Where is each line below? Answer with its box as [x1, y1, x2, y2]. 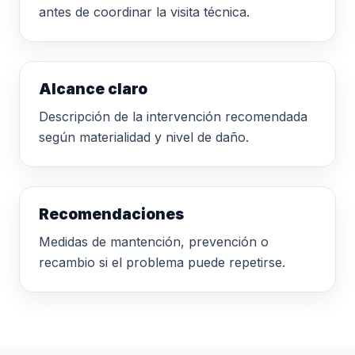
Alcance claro [39, 80, 147, 98]
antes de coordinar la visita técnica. [39, 4, 250, 20]
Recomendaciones [39, 205, 184, 223]
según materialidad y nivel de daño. [39, 129, 249, 145]
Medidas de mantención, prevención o [39, 234, 269, 250]
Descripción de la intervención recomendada [39, 109, 307, 124]
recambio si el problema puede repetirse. [39, 254, 285, 270]
